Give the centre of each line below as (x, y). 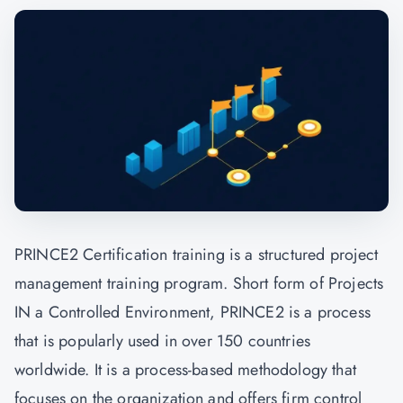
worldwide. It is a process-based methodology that (185, 370)
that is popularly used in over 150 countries (163, 341)
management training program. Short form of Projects (199, 283)
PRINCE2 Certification (91, 255)
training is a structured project (273, 255)
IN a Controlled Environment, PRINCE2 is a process (193, 312)
